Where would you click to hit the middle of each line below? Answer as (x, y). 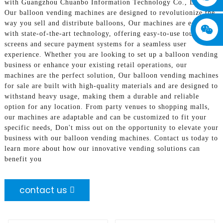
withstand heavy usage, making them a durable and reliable (102, 96)
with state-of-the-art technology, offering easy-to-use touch (102, 33)
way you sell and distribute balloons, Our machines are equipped (111, 23)
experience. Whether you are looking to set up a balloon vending (111, 54)
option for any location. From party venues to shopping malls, (107, 107)
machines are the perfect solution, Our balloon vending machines (111, 75)
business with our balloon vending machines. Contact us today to (111, 138)
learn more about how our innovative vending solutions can (102, 148)
